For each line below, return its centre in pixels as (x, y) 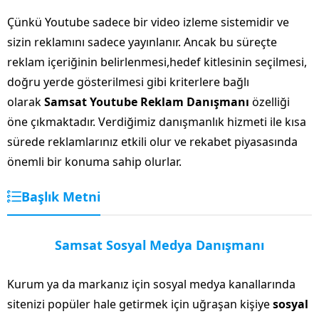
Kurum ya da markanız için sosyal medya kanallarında (151, 284)
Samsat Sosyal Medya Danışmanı (159, 245)
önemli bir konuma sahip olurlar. (94, 161)
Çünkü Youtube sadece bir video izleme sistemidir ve (148, 22)
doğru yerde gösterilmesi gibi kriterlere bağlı (128, 82)
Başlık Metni (61, 196)
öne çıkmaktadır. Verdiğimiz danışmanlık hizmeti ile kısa (157, 121)
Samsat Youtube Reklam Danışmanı (148, 101)
